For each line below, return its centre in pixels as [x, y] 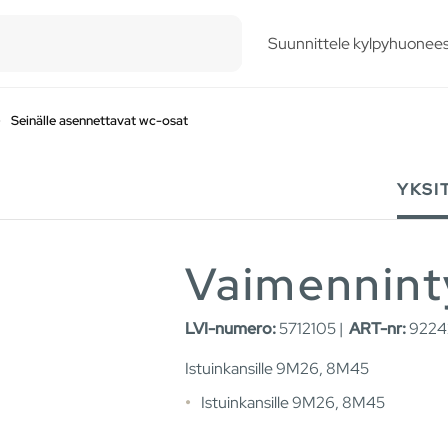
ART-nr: [377, 329]
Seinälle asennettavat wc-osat [99, 120]
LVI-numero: [230, 329]
